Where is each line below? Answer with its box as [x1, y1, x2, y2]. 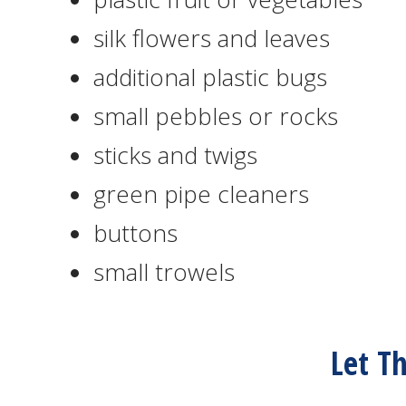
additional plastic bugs [93, 61, 327, 93]
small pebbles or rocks [93, 100, 338, 132]
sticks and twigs [93, 139, 257, 171]
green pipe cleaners [93, 178, 309, 210]
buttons [93, 217, 178, 249]
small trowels [93, 256, 235, 288]
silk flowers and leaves [93, 22, 330, 54]
